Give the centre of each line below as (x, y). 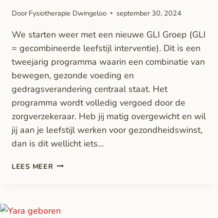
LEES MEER (33, 166)
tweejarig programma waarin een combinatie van (108, 62)
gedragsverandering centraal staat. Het (90, 89)
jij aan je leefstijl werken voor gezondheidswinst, (107, 130)
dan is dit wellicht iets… (58, 143)
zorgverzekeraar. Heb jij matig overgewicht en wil (109, 116)
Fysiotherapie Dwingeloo (68, 13)
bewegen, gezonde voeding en (73, 75)
